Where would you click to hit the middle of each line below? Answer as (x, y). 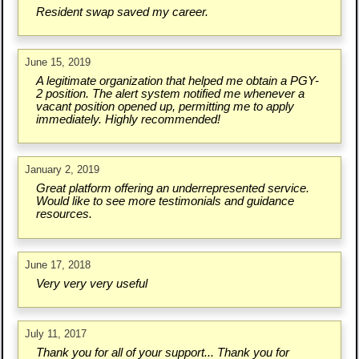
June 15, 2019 (58, 62)
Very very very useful (91, 283)
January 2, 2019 (63, 170)
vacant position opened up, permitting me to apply (165, 106)
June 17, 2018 (58, 264)
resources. (64, 214)
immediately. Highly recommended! (128, 119)
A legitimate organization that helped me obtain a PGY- (177, 81)
